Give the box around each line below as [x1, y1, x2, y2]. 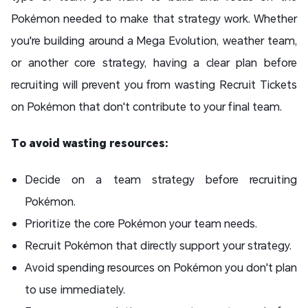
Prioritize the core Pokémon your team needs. [25, 215, 257, 230]
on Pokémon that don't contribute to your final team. [11, 98, 282, 113]
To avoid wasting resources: [11, 135, 168, 150]
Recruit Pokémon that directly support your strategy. [25, 237, 291, 252]
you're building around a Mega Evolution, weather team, [11, 32, 297, 47]
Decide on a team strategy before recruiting [25, 171, 297, 186]
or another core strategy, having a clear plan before [11, 54, 297, 69]
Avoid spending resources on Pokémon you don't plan [25, 259, 297, 274]
